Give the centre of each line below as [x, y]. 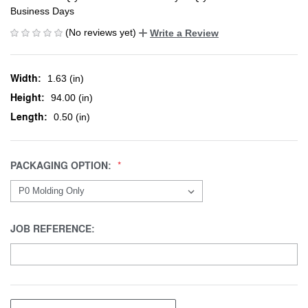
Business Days [42, 11]
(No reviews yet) [101, 32]
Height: [27, 97]
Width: [26, 78]
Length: [29, 116]
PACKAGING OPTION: [62, 165]
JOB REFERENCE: [54, 228]
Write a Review [184, 33]
